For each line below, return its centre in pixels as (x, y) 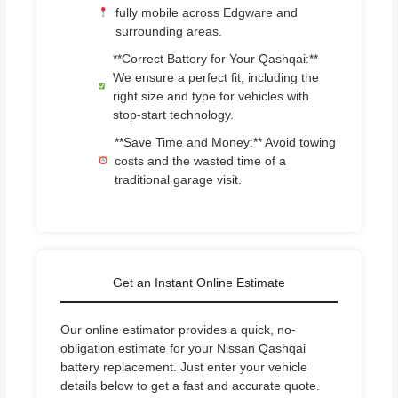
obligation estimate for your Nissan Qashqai (183, 349)
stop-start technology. (173, 115)
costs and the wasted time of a (201, 161)
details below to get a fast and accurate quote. (191, 386)
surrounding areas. (168, 31)
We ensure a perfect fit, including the (215, 77)
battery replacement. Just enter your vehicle (184, 368)
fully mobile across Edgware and (206, 12)
